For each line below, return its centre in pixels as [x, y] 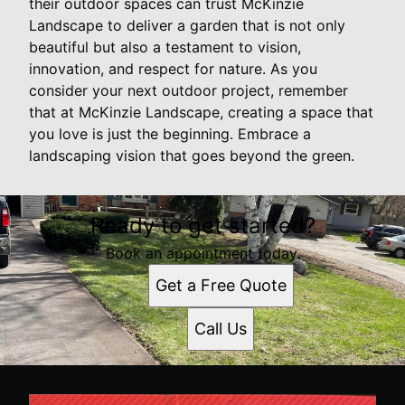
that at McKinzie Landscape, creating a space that [201, 112]
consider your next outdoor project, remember [188, 90]
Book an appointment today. [202, 253]
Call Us [221, 328]
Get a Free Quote [221, 285]
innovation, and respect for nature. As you [173, 68]
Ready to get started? [202, 225]
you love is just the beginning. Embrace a [170, 133]
